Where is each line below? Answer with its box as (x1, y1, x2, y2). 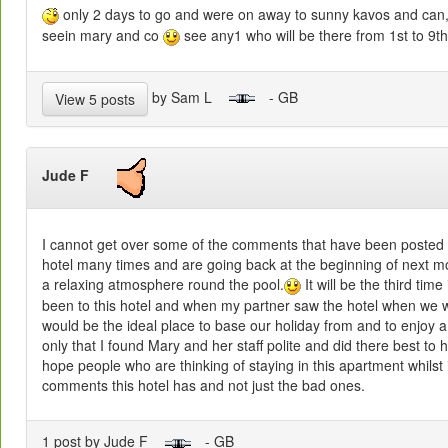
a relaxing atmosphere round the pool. (42, 274, 284, 295)
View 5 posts (55, 88, 135, 109)
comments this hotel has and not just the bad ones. (42, 375, 365, 396)
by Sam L (148, 86, 228, 107)
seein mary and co (42, 24, 163, 45)
